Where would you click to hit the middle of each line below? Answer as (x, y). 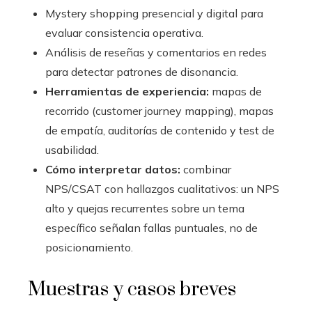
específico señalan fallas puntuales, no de (151, 228)
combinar (206, 170)
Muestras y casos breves (132, 290)
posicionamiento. (89, 248)
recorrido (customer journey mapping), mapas (159, 111)
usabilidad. (72, 150)
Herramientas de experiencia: (127, 92)
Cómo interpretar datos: (113, 170)
